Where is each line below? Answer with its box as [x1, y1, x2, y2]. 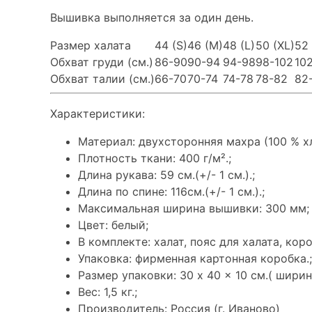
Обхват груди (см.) [50, 54, 153, 69]
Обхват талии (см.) [50, 71, 155, 86]
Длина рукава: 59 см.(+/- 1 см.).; [78, 167, 255, 182]
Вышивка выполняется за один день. [50, 10, 253, 24]
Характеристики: [50, 106, 145, 120]
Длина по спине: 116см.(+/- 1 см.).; [78, 184, 265, 198]
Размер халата [50, 38, 131, 52]
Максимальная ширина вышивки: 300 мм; [78, 201, 309, 215]
